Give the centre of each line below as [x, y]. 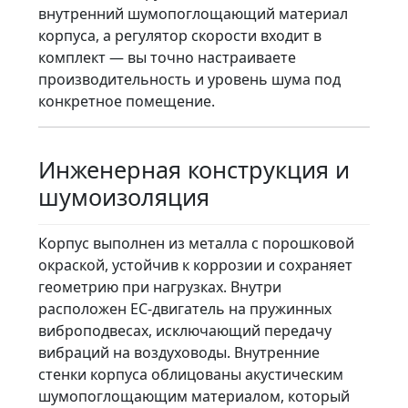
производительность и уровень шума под [189, 79]
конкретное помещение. [127, 101]
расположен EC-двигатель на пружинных [185, 308]
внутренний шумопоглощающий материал [193, 13]
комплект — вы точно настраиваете [167, 57]
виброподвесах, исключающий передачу [185, 330]
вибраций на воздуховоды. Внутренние [179, 352]
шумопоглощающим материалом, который [194, 396]
